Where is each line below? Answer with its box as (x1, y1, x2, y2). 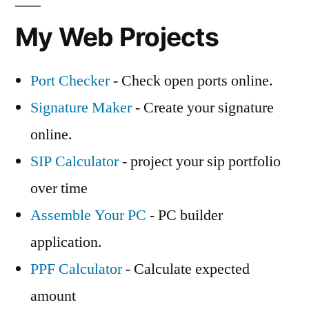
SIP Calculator (30, 152, 119, 172)
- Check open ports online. (110, 71, 273, 91)
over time (30, 179, 88, 199)
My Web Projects (15, 21, 219, 53)
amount (30, 286, 76, 306)
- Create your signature (132, 98, 274, 118)
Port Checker (30, 71, 110, 91)
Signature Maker (30, 98, 132, 118)
